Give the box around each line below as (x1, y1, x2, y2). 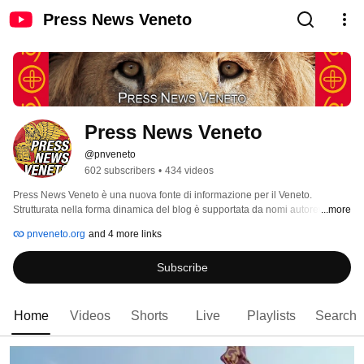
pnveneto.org (24, 228, 85, 240)
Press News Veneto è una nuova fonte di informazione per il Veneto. (13, 189, 312, 201)
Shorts (131, 309, 168, 323)
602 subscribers (84, 165, 155, 177)
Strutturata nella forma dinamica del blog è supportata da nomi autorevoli (13, 204, 334, 216)
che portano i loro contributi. (13, 219, 138, 231)
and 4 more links (89, 228, 162, 240)
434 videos (165, 165, 214, 177)
